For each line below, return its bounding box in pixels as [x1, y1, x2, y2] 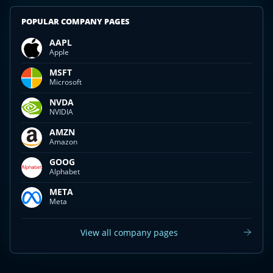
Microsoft [49, 77, 82, 87]
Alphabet [49, 166, 80, 177]
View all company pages [80, 226, 178, 238]
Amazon [49, 136, 77, 147]
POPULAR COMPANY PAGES [21, 15, 130, 27]
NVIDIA [49, 107, 73, 117]
